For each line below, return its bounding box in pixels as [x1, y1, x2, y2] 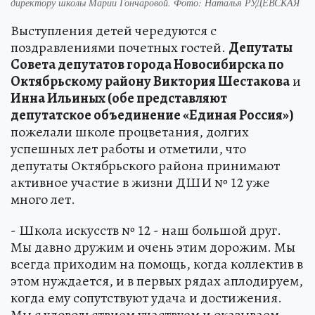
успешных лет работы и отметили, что [11, 139, 246, 159]
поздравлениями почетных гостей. [11, 38, 229, 58]
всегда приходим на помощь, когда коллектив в [11, 255, 303, 274]
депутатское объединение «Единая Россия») [11, 105, 294, 125]
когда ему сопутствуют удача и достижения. [11, 288, 282, 308]
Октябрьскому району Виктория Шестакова [11, 72, 290, 91]
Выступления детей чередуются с [11, 21, 217, 41]
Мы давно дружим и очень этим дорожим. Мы [11, 238, 295, 257]
